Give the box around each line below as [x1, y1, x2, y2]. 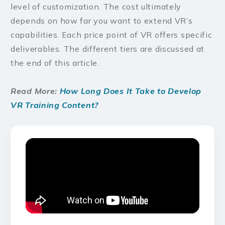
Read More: [11, 85, 60, 96]
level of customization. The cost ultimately [11, 1, 182, 12]
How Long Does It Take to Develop [59, 85, 202, 96]
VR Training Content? [11, 99, 98, 110]
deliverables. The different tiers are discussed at [11, 43, 205, 54]
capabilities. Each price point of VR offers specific [11, 29, 212, 40]
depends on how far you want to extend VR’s [11, 15, 193, 26]
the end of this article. [11, 57, 102, 68]
